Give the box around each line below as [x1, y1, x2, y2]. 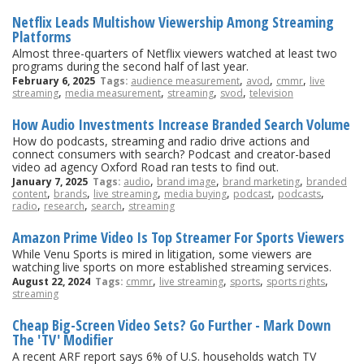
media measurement [65, 85, 161, 100]
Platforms [12, 26, 71, 46]
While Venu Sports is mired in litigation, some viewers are [12, 245, 312, 262]
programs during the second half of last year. [12, 58, 249, 74]
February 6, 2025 [12, 73, 100, 88]
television [249, 85, 293, 100]
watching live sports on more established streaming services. [12, 258, 331, 275]
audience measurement [131, 73, 240, 88]
